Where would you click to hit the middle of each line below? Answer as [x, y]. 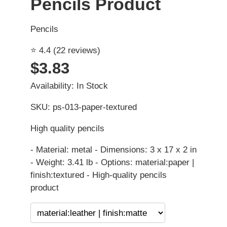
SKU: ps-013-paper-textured [83, 107]
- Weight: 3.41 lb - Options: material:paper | [112, 163]
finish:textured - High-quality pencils [98, 175]
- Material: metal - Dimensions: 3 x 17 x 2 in [113, 150]
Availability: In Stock [69, 86]
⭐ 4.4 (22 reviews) [65, 51]
